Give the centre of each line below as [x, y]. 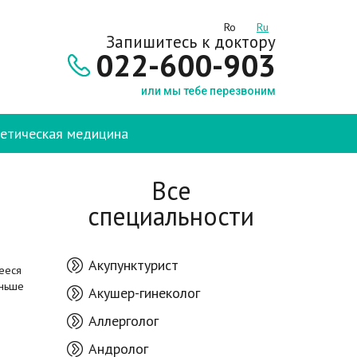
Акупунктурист [133, 265]
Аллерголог [123, 321]
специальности [171, 216]
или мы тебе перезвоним [208, 91]
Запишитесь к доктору [191, 42]
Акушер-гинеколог [144, 293]
